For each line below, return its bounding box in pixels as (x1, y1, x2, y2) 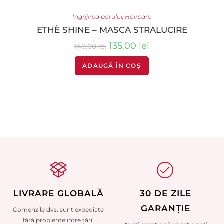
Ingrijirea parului (72, 13, 122, 21)
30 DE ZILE (139, 188, 191, 198)
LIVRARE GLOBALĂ (13, 188, 104, 198)
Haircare (125, 13, 151, 21)
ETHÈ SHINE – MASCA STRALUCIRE (36, 25, 187, 35)
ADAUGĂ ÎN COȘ (82, 62, 141, 70)
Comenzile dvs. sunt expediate (13, 205, 104, 213)
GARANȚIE (140, 203, 190, 213)
